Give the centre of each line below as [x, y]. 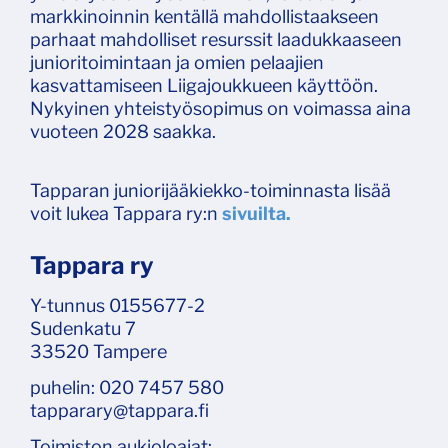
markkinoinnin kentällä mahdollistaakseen [204, 16]
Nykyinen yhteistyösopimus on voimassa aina [220, 108]
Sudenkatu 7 [83, 328]
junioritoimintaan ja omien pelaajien [177, 62]
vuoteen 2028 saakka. [123, 131]
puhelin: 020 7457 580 [127, 387]
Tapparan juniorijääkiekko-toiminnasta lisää [210, 190]
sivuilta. [256, 213]
